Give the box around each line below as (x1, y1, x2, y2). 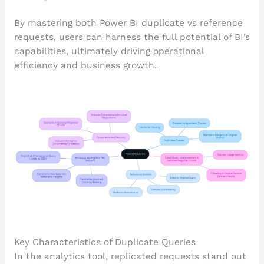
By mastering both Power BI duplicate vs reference (14, 18, 243, 29)
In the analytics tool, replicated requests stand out (14, 250, 246, 262)
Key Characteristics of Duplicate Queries (14, 236, 196, 247)
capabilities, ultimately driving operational (14, 46, 204, 57)
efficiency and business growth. (14, 60, 157, 71)
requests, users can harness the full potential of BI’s (14, 32, 250, 43)
